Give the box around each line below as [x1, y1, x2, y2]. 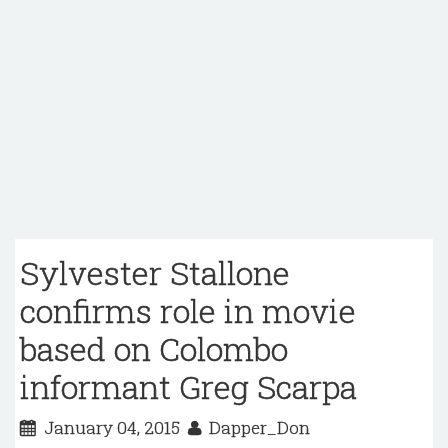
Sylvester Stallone [20, 251, 290, 294]
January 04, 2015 [36, 416, 188, 439]
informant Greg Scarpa [20, 365, 357, 408]
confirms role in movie [20, 289, 356, 332]
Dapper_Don [201, 416, 310, 439]
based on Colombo [20, 327, 288, 370]
